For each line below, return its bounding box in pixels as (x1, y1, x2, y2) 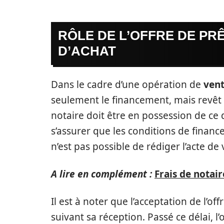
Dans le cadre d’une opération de (51, 77, 203, 91)
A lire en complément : (51, 167, 152, 180)
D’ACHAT (58, 43, 116, 58)
